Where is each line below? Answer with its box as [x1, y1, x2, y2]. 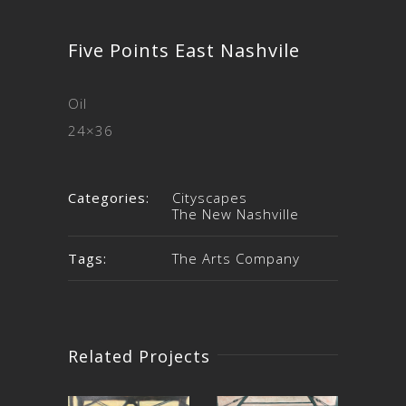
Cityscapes [172, 188, 247, 207]
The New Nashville [172, 205, 299, 223]
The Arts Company [172, 249, 300, 267]
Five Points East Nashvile [68, 38, 300, 63]
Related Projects [68, 345, 210, 367]
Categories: [68, 188, 150, 207]
